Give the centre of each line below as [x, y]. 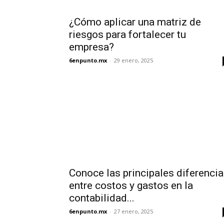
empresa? [91, 47]
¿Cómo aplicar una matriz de [135, 22]
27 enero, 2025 [133, 211]
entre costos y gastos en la [132, 185]
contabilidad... [102, 198]
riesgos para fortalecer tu [127, 34]
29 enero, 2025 [133, 60]
